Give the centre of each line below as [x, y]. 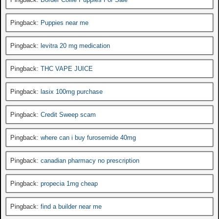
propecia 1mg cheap [69, 183]
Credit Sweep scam [68, 114]
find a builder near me [71, 206]
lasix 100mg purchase [72, 91]
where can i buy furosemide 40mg [88, 137]
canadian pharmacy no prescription [90, 160]
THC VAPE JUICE [67, 68]
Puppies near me [65, 22]
